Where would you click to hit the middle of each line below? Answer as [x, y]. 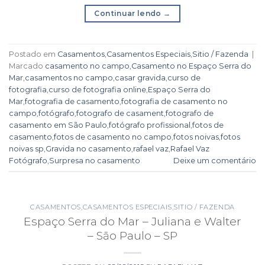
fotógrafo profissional [150, 125]
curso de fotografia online [97, 89]
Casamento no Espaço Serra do [191, 66]
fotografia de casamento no [174, 101]
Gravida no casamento [88, 148]
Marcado [27, 66]
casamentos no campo [69, 77]
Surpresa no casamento [95, 160]
